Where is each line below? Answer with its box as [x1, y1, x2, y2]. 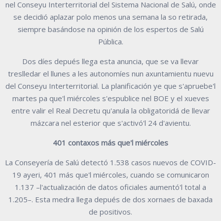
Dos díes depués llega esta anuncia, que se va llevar [22, 56, 199, 66]
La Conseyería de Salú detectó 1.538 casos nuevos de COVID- [5, 157, 216, 167]
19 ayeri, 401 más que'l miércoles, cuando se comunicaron [12, 169, 209, 180]
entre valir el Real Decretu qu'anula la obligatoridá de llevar [11, 105, 210, 115]
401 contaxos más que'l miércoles [53, 137, 168, 147]
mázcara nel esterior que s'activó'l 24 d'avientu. [30, 117, 191, 128]
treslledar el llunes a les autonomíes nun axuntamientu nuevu [7, 68, 214, 78]
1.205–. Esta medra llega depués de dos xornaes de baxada [8, 194, 213, 204]
